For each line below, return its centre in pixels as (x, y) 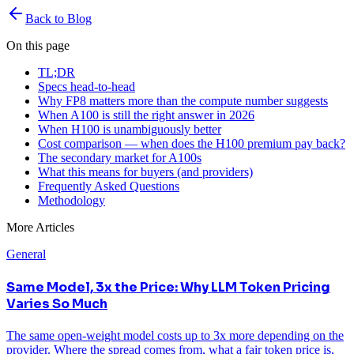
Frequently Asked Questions (109, 186)
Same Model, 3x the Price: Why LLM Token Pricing (168, 287)
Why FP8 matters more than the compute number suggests (183, 101)
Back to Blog (58, 19)
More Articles (40, 228)
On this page (38, 46)
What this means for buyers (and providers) (145, 172)
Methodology (72, 201)
